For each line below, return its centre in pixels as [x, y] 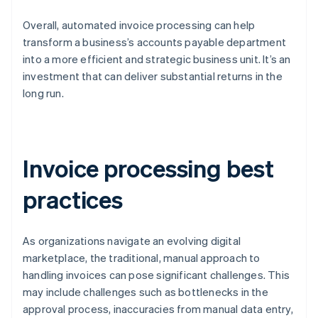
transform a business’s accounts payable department [155, 42]
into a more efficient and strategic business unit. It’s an [157, 59]
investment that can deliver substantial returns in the [153, 76]
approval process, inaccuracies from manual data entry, [158, 309]
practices [73, 199]
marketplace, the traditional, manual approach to [142, 258]
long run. [43, 93]
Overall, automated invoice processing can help [139, 25]
